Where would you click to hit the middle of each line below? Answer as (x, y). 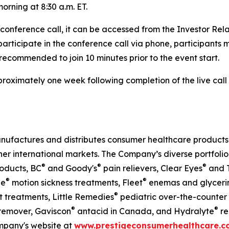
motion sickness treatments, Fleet (76, 183)
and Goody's (71, 168)
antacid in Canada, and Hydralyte (145, 211)
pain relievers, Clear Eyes (152, 168)
